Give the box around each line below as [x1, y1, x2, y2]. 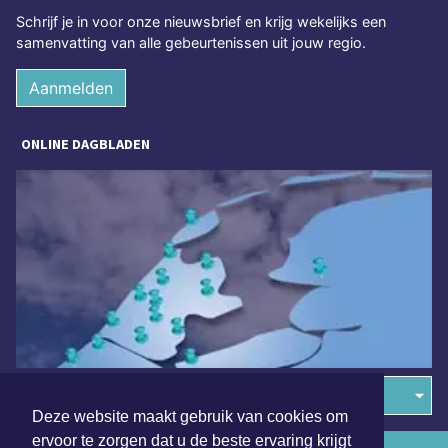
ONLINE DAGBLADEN [21, 135, 150, 154]
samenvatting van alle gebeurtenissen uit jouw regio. [16, 34, 366, 52]
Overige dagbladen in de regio [25, 387, 226, 405]
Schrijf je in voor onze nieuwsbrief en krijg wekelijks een [16, 13, 386, 31]
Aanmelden [29, 78, 113, 99]
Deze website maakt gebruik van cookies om [32, 408, 348, 426]
